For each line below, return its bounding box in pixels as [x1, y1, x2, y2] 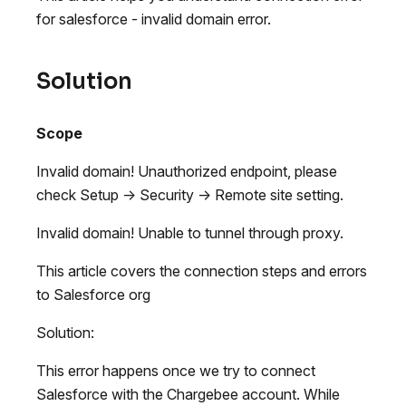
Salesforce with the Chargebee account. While [36, 384, 340, 403]
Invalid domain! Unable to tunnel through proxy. [36, 223, 343, 242]
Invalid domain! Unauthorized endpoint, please [36, 161, 337, 180]
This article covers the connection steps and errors [36, 261, 367, 280]
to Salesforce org [36, 285, 150, 304]
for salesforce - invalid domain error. [36, 9, 271, 28]
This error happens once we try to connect [36, 361, 315, 380]
